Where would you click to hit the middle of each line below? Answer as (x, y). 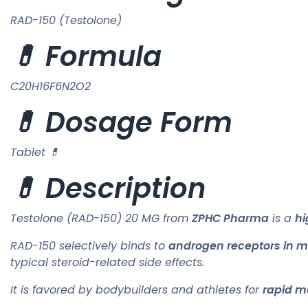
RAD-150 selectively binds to (89, 246)
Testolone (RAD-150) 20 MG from (101, 219)
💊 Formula (86, 57)
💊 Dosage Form (121, 123)
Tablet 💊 (35, 153)
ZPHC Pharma (230, 219)
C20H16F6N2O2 (51, 87)
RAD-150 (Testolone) (66, 21)
